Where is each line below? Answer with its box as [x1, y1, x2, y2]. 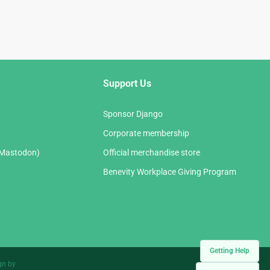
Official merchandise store [103, 148, 200, 158]
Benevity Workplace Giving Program [103, 167, 236, 177]
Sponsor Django [103, 109, 163, 119]
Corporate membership [103, 128, 189, 139]
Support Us [103, 78, 151, 90]
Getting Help [210, 246, 250, 255]
